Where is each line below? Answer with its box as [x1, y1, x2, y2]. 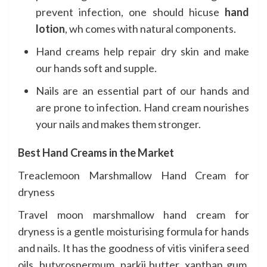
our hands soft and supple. [36, 61, 157, 74]
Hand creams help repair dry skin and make [36, 44, 249, 58]
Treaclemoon [18, 168, 80, 182]
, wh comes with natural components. [65, 21, 236, 35]
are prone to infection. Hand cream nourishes [36, 100, 249, 114]
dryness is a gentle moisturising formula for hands [18, 224, 249, 238]
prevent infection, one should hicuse [36, 5, 225, 18]
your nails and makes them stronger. [36, 117, 201, 131]
